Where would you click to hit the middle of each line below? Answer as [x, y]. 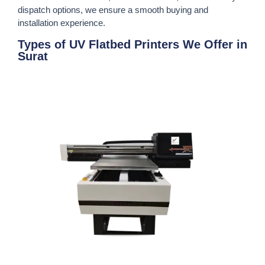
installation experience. [62, 23]
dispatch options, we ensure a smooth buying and [113, 10]
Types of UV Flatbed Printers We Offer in [132, 44]
